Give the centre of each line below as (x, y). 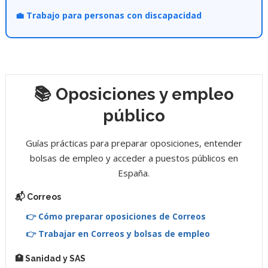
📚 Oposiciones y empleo (134, 94)
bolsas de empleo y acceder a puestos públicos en (134, 158)
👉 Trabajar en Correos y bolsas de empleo (118, 233)
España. (134, 173)
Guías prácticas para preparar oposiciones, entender (134, 143)
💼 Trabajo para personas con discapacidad (108, 15)
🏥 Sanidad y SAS (50, 258)
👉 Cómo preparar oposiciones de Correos (115, 216)
